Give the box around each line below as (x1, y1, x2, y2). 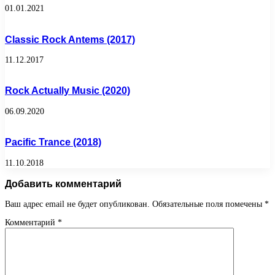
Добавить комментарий (5, 177, 122, 189)
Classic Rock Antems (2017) (5, 33, 135, 45)
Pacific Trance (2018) (5, 136, 101, 148)
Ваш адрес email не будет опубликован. (5, 199, 150, 209)
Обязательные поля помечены (152, 199, 265, 209)
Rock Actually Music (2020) (5, 85, 130, 96)
